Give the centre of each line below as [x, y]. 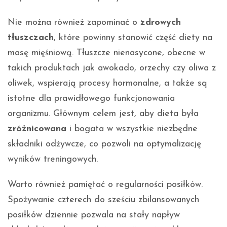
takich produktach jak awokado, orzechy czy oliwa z [112, 68]
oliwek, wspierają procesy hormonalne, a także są [107, 83]
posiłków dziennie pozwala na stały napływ [94, 215]
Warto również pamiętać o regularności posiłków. [105, 184]
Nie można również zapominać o [74, 22]
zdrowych [161, 22]
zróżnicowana [37, 129]
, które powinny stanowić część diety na [133, 37]
